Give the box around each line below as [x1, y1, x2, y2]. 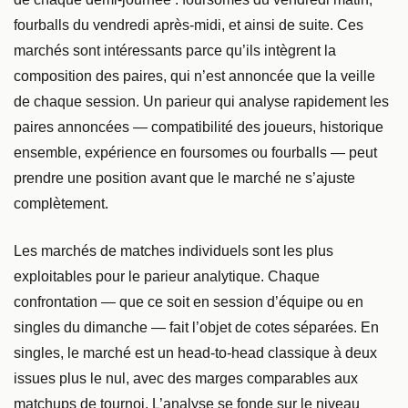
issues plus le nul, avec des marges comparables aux [14, 370, 358, 386]
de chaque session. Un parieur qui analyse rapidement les [14, 93, 389, 109]
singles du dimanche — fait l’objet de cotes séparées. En [14, 319, 379, 335]
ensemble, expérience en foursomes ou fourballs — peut [14, 144, 377, 160]
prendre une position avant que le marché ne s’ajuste [14, 169, 355, 186]
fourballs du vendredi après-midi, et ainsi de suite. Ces [14, 16, 363, 33]
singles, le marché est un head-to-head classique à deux [14, 344, 377, 361]
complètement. [14, 195, 108, 211]
